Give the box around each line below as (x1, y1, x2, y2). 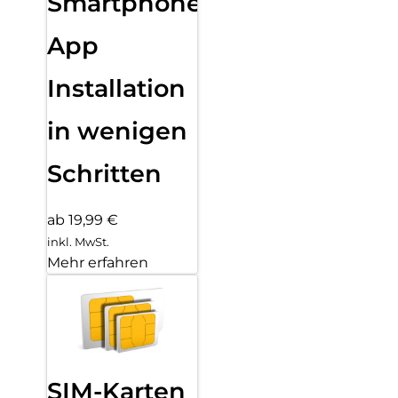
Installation (47, 73, 186, 103)
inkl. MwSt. (47, 235, 109, 250)
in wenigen (47, 115, 187, 146)
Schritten (47, 158, 162, 188)
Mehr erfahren (47, 254, 148, 272)
